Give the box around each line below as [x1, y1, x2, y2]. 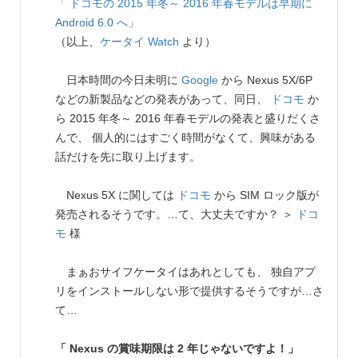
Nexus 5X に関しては [55, 188, 177, 201]
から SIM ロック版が [211, 188, 319, 201]
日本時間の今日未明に [55, 73, 181, 86]
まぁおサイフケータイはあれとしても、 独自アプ [55, 265, 316, 278]
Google [181, 73, 218, 86]
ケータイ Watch [100, 34, 179, 48]
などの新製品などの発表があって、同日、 [55, 92, 271, 105]
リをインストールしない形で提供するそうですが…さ [55, 284, 324, 297]
